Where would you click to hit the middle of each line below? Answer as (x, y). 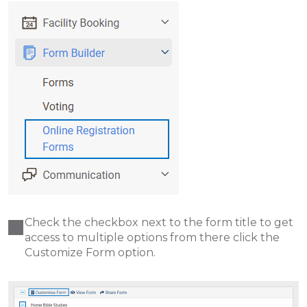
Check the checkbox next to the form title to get (159, 223)
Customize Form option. (90, 253)
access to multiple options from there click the (152, 238)
